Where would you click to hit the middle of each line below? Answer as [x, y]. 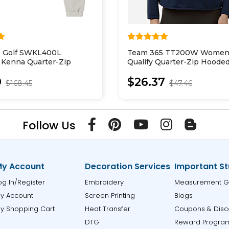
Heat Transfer [107, 209]
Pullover [143, 71]
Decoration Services [127, 166]
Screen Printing [110, 196]
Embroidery [104, 182]
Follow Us [49, 125]
